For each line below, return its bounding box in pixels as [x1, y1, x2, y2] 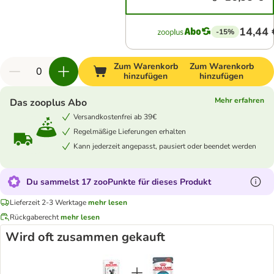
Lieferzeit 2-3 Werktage [10, 197, 86, 207]
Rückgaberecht [10, 212, 59, 222]
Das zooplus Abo [10, 96, 87, 109]
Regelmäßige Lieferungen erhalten [73, 126, 186, 136]
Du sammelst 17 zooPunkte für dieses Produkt [26, 176, 211, 188]
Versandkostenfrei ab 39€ [73, 111, 157, 122]
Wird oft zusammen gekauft [6, 229, 165, 245]
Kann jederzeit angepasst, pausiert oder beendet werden [73, 141, 256, 151]
